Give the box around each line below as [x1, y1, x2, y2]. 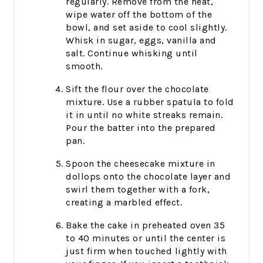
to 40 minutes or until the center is [66, 232, 226, 244]
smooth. [66, 60, 103, 72]
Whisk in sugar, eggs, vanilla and [66, 34, 217, 46]
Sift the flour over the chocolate [66, 83, 209, 95]
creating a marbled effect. [66, 196, 183, 208]
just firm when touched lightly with [66, 245, 227, 257]
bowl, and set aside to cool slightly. [66, 21, 227, 33]
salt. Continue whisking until [66, 47, 198, 59]
